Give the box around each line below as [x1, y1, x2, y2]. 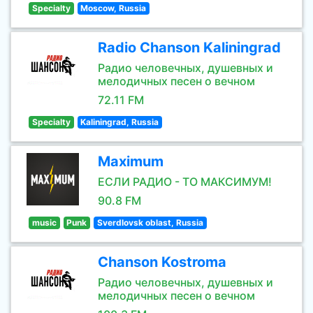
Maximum [98, 153, 163, 170]
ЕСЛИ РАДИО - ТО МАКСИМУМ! [98, 175, 272, 189]
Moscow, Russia [80, 3, 147, 13]
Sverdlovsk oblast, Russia [96, 217, 203, 228]
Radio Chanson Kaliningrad [98, 39, 281, 56]
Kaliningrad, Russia [80, 117, 159, 127]
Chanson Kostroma [98, 254, 226, 270]
